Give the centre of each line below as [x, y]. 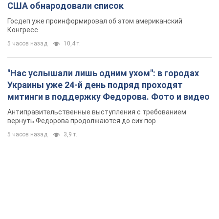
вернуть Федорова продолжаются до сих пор [82, 121]
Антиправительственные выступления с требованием [97, 112]
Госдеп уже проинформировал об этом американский [95, 21]
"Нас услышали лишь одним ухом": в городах [103, 73]
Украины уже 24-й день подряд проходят [95, 85]
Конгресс [23, 30]
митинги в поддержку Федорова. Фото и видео [109, 97]
